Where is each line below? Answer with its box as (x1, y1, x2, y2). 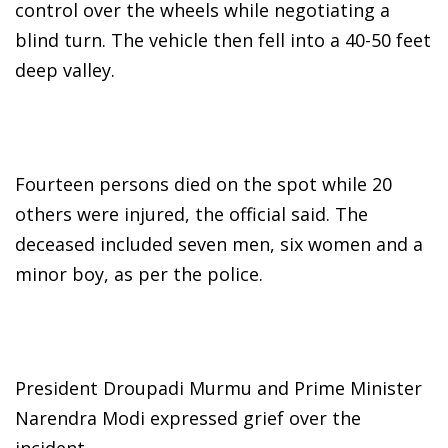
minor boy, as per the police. (15, 262, 263, 287)
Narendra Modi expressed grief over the (15, 406, 361, 431)
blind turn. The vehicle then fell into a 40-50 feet (15, 28, 431, 53)
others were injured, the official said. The (15, 202, 368, 227)
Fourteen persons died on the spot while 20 (15, 172, 392, 197)
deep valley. (15, 58, 115, 83)
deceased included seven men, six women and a (15, 232, 423, 257)
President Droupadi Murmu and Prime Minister (15, 376, 422, 401)
